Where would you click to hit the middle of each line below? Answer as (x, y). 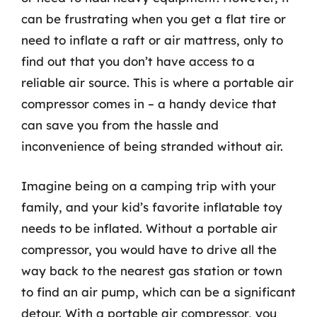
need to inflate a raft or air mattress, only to (152, 40)
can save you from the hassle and (120, 125)
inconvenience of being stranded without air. (152, 146)
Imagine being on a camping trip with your (149, 185)
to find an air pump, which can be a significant (158, 292)
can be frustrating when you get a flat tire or (154, 19)
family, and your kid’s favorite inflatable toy (152, 207)
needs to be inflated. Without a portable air (149, 228)
